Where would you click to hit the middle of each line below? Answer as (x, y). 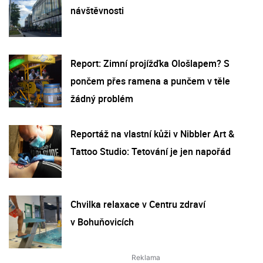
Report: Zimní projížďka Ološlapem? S (150, 63)
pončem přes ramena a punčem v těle (150, 81)
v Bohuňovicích (102, 222)
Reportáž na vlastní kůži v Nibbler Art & (152, 134)
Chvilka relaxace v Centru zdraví (138, 204)
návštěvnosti (97, 10)
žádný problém (102, 98)
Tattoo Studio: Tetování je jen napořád (151, 151)
